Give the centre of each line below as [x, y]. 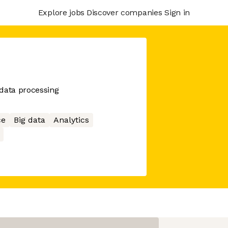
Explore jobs [61, 12]
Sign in [177, 12]
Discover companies [124, 12]
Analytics [71, 120]
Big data [29, 120]
